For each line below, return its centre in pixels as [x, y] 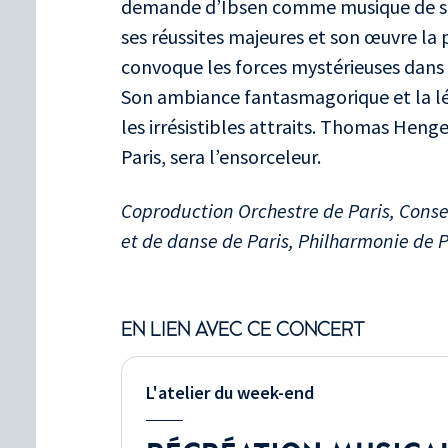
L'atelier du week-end [230, 392]
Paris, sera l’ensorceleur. [221, 156]
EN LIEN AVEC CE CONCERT [243, 329]
